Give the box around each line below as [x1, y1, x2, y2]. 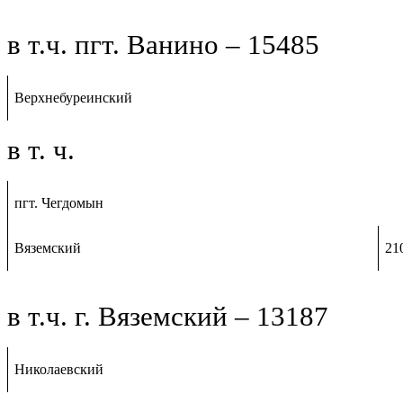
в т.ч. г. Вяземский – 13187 [7, 300, 328, 332]
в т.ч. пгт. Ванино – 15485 [7, 29, 319, 60]
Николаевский [14, 361, 104, 377]
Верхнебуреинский [14, 89, 133, 105]
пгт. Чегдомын [14, 194, 104, 210]
